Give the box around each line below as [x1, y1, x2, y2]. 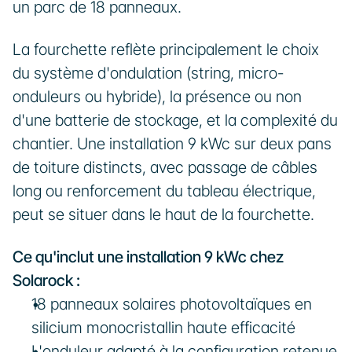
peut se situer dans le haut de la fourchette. [13, 205, 314, 224]
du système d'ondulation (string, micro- [13, 64, 284, 82]
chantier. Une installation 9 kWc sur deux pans [13, 134, 332, 153]
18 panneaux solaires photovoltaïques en [31, 295, 312, 313]
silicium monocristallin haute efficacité [31, 318, 295, 337]
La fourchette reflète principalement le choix [13, 40, 319, 59]
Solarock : [13, 271, 80, 290]
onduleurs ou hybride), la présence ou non [13, 87, 302, 106]
